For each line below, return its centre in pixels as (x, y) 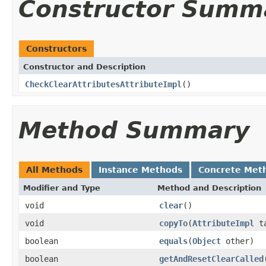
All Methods (54, 170)
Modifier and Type (62, 188)
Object (207, 241)
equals (173, 241)
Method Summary (134, 130)
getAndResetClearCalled (211, 259)
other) (237, 241)
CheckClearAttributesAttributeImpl (103, 84)
